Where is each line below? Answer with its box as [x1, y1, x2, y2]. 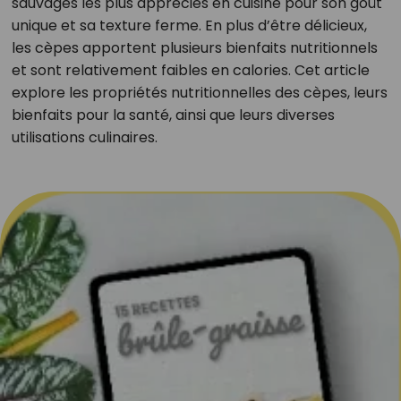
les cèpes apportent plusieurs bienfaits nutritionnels [11, 38, 378, 58]
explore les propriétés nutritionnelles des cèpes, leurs [11, 82, 388, 103]
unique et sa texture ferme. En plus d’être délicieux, [11, 15, 367, 36]
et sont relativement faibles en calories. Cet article [11, 60, 370, 81]
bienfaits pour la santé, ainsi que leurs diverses [11, 105, 335, 125]
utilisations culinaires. [11, 127, 158, 148]
